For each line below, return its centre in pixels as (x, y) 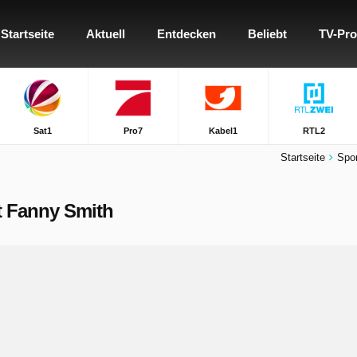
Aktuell (106, 34)
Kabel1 (224, 131)
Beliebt (267, 34)
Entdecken (186, 34)
